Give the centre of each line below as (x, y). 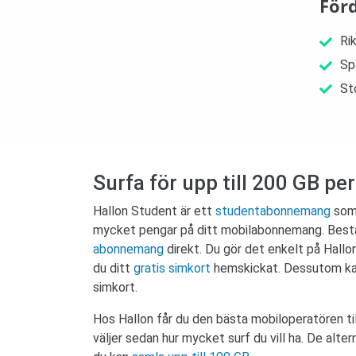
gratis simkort (172, 269)
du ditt (113, 269)
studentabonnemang (273, 211)
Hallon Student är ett (154, 211)
